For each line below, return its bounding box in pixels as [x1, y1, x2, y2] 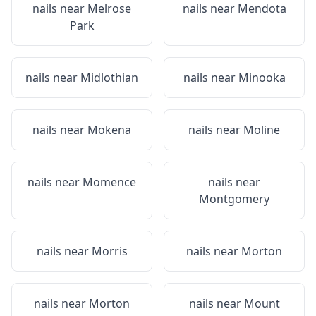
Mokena [87, 122, 131, 138]
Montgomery [199, 191, 269, 207]
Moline [243, 122, 280, 138]
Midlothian [80, 70, 138, 85]
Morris [91, 243, 128, 259]
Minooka [238, 70, 286, 85]
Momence [83, 174, 136, 190]
